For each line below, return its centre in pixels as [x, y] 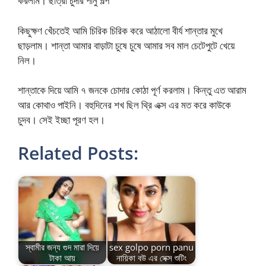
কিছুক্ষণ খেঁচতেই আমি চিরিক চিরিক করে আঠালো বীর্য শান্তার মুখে [120, 30]
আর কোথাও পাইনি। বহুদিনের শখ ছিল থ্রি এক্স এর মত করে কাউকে [124, 105]
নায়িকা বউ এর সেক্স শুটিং [151, 258]
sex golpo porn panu [151, 247]
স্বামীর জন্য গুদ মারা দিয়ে [62, 247]
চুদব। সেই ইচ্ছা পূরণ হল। [61, 120]
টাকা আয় [62, 258]
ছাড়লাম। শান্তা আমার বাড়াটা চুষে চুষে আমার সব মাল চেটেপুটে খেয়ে [126, 45]
